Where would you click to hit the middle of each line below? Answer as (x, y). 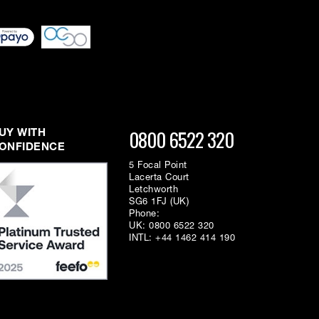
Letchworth (153, 189)
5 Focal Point (158, 165)
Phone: (144, 214)
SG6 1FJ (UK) (159, 202)
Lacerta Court (159, 177)
